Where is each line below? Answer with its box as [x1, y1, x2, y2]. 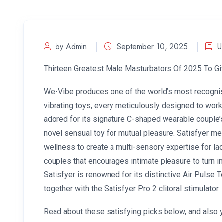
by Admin [55, 40, 87, 52]
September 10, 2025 [117, 40, 188, 52]
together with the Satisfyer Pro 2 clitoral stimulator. [44, 183, 220, 193]
